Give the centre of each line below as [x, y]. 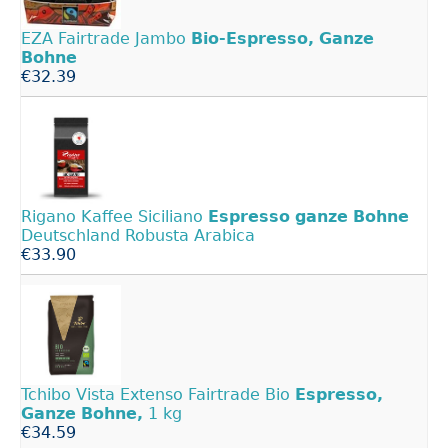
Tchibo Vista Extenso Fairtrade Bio [158, 394]
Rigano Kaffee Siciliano [114, 216]
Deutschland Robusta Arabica [138, 235]
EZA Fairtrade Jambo [106, 38]
